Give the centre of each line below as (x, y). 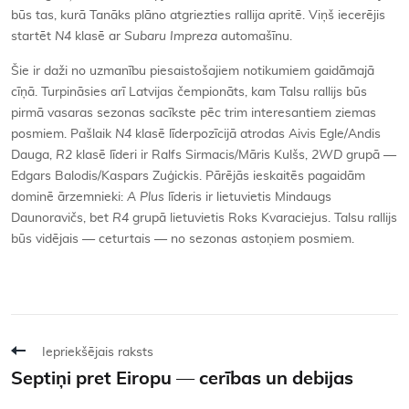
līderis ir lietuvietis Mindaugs (248, 197)
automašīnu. (255, 36)
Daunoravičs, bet (62, 218)
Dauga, (33, 155)
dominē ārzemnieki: (69, 197)
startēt (33, 36)
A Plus (146, 197)
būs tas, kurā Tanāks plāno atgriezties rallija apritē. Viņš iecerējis (198, 15)
